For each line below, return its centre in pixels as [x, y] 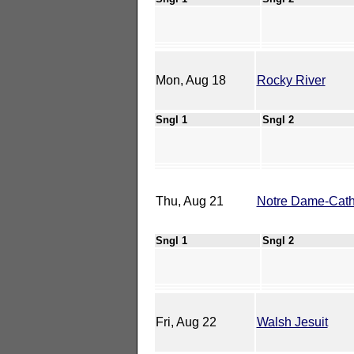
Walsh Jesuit [292, 322]
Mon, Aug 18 [190, 80]
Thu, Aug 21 [189, 201]
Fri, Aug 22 [186, 322]
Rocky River [291, 80]
